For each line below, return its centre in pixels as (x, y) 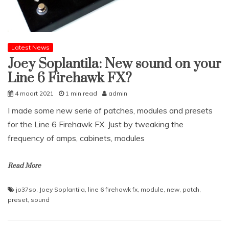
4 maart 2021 (34, 94)
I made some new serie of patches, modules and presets (110, 111)
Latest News (30, 48)
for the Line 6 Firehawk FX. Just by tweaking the (96, 124)
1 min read (81, 94)
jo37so (26, 190)
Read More (24, 166)
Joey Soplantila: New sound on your (114, 64)
